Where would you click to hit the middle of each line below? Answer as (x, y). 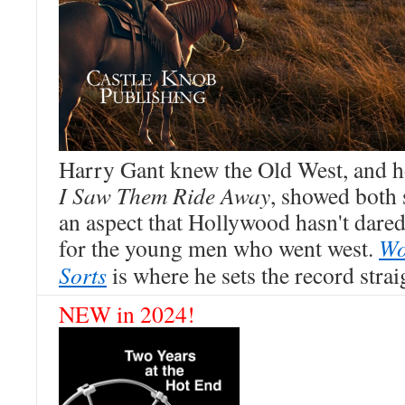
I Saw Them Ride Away (165, 195)
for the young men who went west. (219, 247)
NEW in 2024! (127, 314)
